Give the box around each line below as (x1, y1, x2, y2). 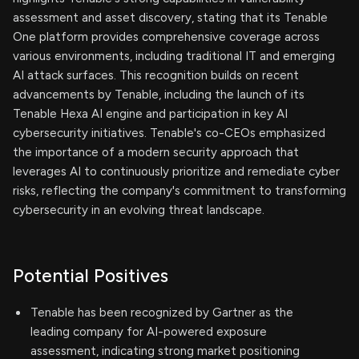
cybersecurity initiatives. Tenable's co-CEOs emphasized (13, 126, 325, 140)
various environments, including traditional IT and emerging (13, 49, 335, 63)
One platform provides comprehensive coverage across (13, 30, 320, 44)
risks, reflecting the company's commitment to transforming (13, 184, 346, 198)
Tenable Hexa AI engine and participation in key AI (13, 107, 288, 121)
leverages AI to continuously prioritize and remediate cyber (13, 164, 340, 179)
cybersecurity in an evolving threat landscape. (13, 203, 264, 217)
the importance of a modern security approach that (13, 145, 299, 159)
